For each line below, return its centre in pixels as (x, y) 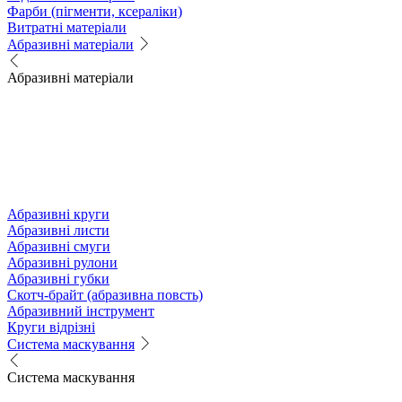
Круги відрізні (51, 327)
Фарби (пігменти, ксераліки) (95, 11)
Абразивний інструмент (81, 310)
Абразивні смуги (59, 246)
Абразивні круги (58, 214)
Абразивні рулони (62, 262)
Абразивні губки (58, 278)
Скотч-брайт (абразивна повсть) (105, 294)
